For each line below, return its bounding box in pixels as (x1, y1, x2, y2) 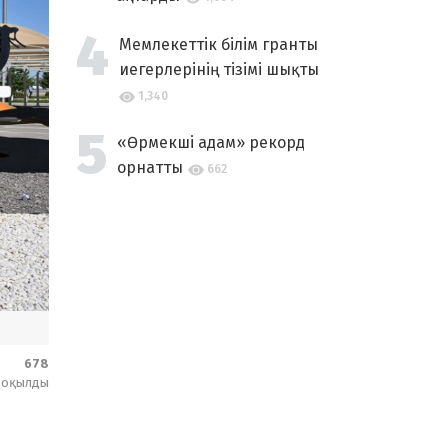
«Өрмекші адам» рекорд (117, 133, 305, 152)
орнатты (117, 158, 183, 177)
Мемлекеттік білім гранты (119, 35, 318, 54)
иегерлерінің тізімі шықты (119, 60, 319, 79)
